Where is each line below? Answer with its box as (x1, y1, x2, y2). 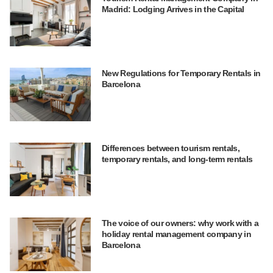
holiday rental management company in (102, 229, 251, 239)
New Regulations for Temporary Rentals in (102, 68, 261, 79)
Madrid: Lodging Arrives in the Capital (102, 4, 244, 15)
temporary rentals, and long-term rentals (102, 154, 253, 165)
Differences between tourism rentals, (102, 143, 239, 154)
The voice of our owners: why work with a (102, 218, 259, 228)
